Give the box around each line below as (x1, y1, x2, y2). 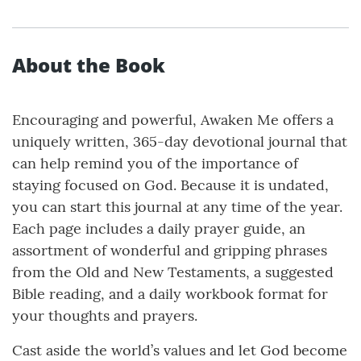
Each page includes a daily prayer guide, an (12, 219, 305, 239)
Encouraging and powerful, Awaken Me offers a (12, 110, 334, 130)
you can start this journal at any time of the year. (12, 197, 342, 217)
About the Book (12, 52, 165, 79)
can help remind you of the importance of (12, 154, 298, 173)
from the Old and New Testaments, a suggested (12, 263, 334, 282)
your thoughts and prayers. (12, 306, 197, 326)
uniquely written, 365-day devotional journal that (12, 132, 347, 151)
